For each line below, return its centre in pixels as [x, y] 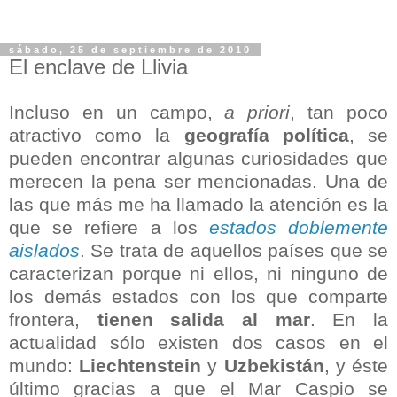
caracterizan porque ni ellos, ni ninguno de [198, 273]
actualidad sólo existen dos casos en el [198, 342]
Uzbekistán [274, 365]
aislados [44, 250]
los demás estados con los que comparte [198, 296]
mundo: [44, 365]
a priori [257, 112]
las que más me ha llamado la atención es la [198, 204]
